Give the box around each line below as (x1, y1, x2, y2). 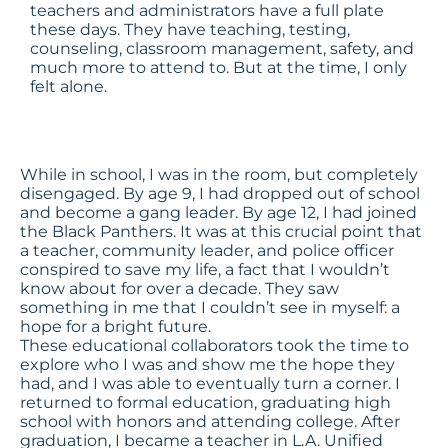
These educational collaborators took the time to (20, 336, 409, 356)
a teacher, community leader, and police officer (20, 241, 394, 261)
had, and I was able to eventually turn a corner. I (20, 374, 400, 394)
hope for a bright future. (20, 317, 211, 337)
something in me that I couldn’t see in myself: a (20, 298, 400, 318)
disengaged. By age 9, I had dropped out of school (20, 184, 420, 204)
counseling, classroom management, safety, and (30, 39, 414, 59)
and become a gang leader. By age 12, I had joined (20, 203, 417, 223)
